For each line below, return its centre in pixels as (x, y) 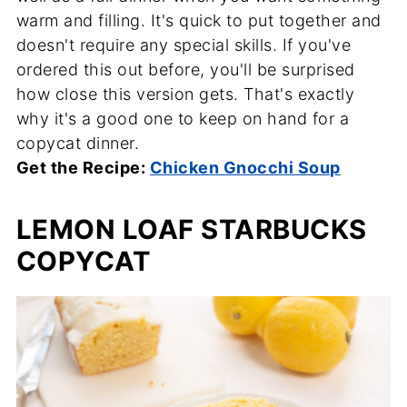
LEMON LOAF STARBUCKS (191, 229)
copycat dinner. (78, 143)
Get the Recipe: (83, 167)
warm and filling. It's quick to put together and (199, 20)
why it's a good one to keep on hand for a (183, 118)
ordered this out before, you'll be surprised (185, 69)
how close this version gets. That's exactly (185, 94)
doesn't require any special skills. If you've (184, 45)
